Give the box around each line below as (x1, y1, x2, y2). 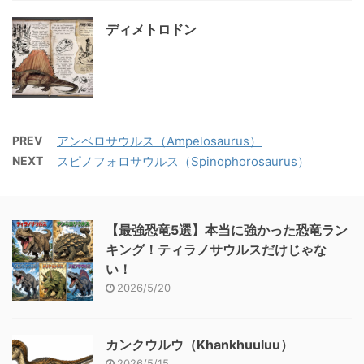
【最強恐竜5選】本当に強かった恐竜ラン (106, 222, 348, 238)
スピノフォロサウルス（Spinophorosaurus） (57, 154, 310, 169)
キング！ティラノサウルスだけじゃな (106, 241, 327, 258)
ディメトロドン (106, 21, 197, 37)
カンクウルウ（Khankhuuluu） (106, 336, 293, 353)
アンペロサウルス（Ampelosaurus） (57, 133, 262, 149)
